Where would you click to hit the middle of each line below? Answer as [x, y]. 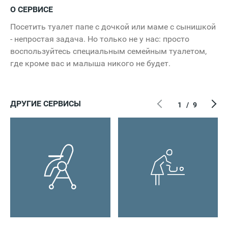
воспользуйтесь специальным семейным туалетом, [108, 51]
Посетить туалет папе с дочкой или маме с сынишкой [113, 26]
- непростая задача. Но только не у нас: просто [100, 39]
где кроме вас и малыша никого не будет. [90, 63]
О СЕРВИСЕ [32, 9]
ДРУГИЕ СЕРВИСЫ [46, 103]
